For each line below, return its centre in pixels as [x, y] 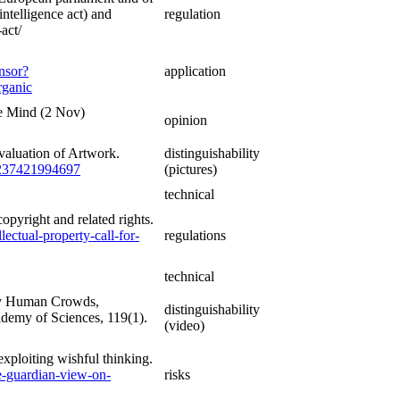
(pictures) [191, 170]
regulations [195, 236]
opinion [186, 121]
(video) [184, 326]
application [195, 71]
